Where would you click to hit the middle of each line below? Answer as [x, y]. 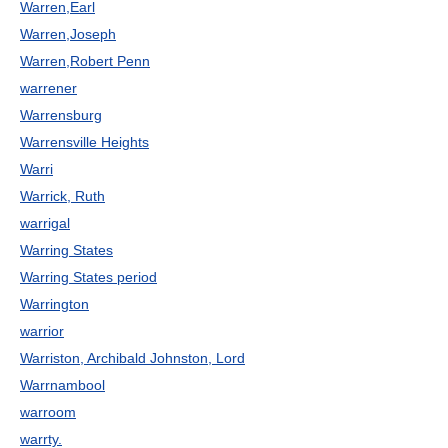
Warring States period [88, 277]
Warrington [54, 304]
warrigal [45, 223]
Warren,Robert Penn [85, 61]
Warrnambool [62, 385]
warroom [48, 412]
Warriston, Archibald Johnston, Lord [132, 358]
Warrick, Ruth [62, 196]
